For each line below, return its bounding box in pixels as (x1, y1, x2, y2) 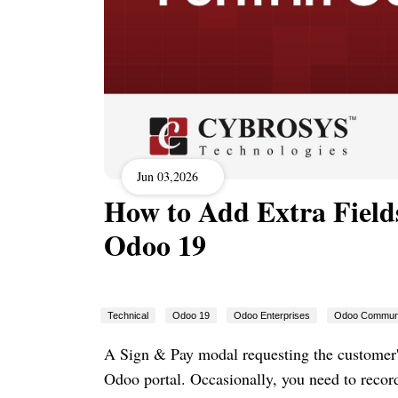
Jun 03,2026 (137, 168, 198, 186)
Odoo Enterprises (234, 309, 310, 321)
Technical (107, 309, 148, 321)
